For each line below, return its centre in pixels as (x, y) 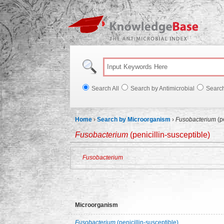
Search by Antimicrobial (162, 88)
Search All (105, 88)
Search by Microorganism (134, 119)
